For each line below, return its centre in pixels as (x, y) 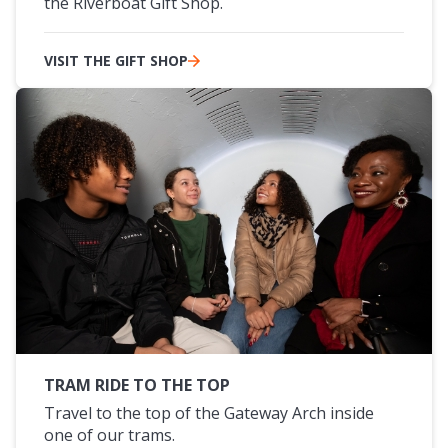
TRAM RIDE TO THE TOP (137, 384)
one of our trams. (109, 434)
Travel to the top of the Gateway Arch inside (209, 412)
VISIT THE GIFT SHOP (116, 60)
